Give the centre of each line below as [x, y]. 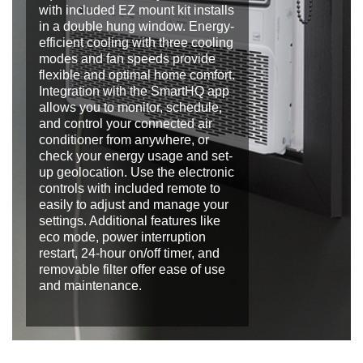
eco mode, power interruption [122, 237]
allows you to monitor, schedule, [130, 108]
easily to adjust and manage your [134, 205]
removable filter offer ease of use [132, 270]
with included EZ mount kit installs [137, 11]
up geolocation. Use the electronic [137, 173]
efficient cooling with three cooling [136, 43]
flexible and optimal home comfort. [137, 75]
